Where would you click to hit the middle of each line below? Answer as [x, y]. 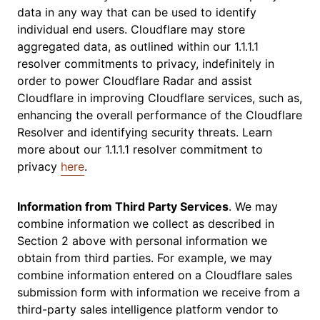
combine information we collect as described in [146, 224]
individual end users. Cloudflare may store [131, 29]
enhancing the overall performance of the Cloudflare [160, 115]
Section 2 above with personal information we [142, 241]
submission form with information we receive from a [159, 292]
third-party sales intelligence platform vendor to [148, 309]
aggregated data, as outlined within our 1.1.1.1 [138, 46]
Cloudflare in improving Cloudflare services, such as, [160, 98]
